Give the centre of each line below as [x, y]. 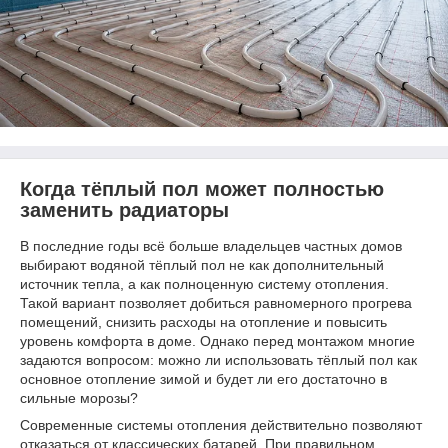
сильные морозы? [79, 397]
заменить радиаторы [124, 210]
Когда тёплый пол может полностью [202, 189]
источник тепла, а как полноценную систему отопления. [204, 283]
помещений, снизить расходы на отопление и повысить [203, 321]
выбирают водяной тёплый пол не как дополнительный [202, 264]
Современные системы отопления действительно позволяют [221, 424]
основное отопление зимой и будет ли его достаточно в [203, 378]
